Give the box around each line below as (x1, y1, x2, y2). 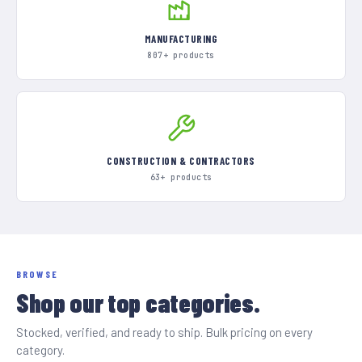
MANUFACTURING (144, 32, 218, 45)
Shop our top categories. (16, 287, 260, 318)
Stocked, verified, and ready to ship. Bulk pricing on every (16, 325, 313, 339)
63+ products (149, 172, 213, 183)
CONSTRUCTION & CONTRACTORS (107, 154, 255, 167)
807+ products (147, 50, 215, 61)
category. (16, 343, 65, 357)
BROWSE (16, 268, 58, 280)
